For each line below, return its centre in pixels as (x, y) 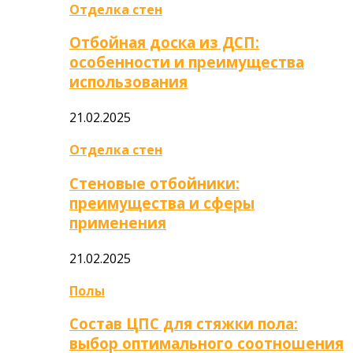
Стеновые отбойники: (154, 183)
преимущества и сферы (162, 203)
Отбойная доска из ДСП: (164, 43)
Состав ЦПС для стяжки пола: (184, 324)
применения (118, 222)
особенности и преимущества (187, 62)
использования (128, 82)
